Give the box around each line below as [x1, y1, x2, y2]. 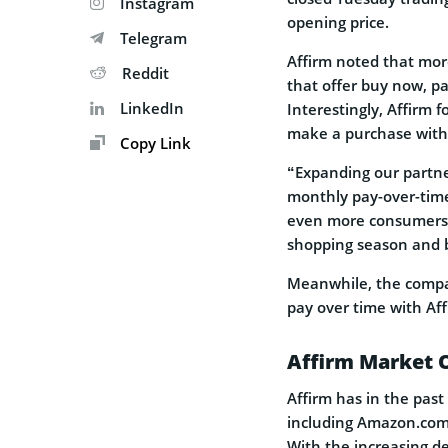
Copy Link [116, 132, 191, 153]
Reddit [122, 62, 169, 83]
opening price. [287, 11, 389, 32]
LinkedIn [120, 97, 184, 118]
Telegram [120, 27, 187, 48]
